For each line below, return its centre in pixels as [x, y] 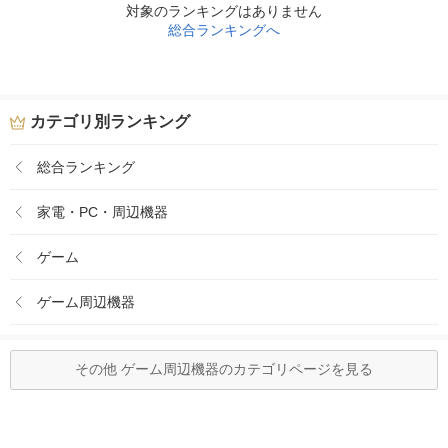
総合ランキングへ [224, 30]
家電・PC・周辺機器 [102, 211]
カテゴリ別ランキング [110, 121]
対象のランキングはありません [224, 11]
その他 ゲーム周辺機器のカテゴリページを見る [224, 369]
